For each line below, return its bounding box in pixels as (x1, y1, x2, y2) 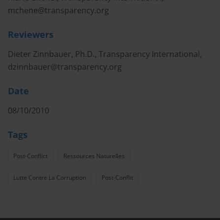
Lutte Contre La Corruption (13, 173, 86, 182)
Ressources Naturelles (63, 152, 125, 160)
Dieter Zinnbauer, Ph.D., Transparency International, (8, 49, 202, 59)
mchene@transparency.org (8, 5, 109, 16)
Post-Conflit (102, 173, 133, 182)
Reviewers (8, 28, 54, 40)
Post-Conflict (13, 152, 48, 160)
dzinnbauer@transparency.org (8, 61, 122, 72)
